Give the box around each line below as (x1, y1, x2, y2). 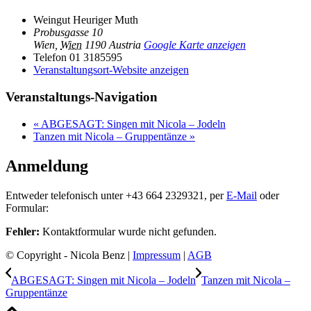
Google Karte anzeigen (144, 39, 246, 51)
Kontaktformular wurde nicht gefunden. (40, 225, 217, 237)
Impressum (133, 249, 180, 261)
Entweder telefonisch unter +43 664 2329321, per (6, 189, 226, 201)
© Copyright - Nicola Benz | (6, 249, 133, 261)
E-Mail (226, 189, 257, 201)
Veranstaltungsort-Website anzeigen (33, 64, 189, 76)
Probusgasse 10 (33, 26, 103, 39)
